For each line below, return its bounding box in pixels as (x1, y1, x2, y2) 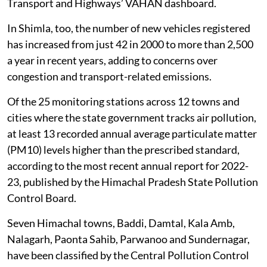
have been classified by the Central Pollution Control (7, 248, 249, 262)
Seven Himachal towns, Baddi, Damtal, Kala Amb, (7, 216, 235, 229)
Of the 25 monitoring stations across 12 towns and (7, 94, 240, 108)
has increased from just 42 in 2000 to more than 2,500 (7, 37, 253, 51)
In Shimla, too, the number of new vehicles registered (7, 21, 250, 35)
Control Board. (7, 191, 76, 204)
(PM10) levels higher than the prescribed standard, (7, 142, 240, 156)
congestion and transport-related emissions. (7, 69, 212, 83)
